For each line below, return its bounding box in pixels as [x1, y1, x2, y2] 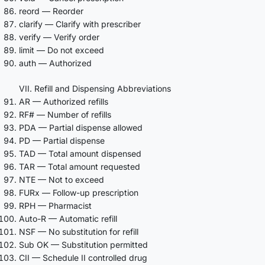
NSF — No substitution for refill [19, 226, 138, 237]
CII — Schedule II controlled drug [19, 252, 147, 263]
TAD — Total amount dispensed [19, 148, 141, 159]
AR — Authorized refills [19, 96, 108, 106]
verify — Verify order [19, 31, 99, 42]
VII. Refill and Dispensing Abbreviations [19, 83, 171, 93]
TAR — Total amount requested [19, 161, 140, 172]
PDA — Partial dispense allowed [19, 122, 143, 132]
